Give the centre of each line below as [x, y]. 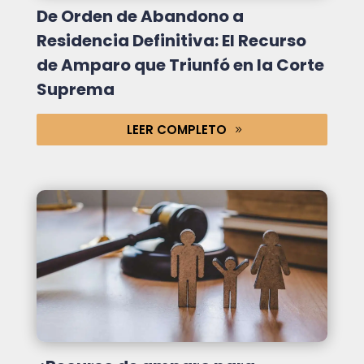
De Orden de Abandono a [140, 16]
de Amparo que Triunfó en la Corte [180, 65]
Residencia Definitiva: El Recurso [171, 40]
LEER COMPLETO [177, 129]
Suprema [75, 89]
